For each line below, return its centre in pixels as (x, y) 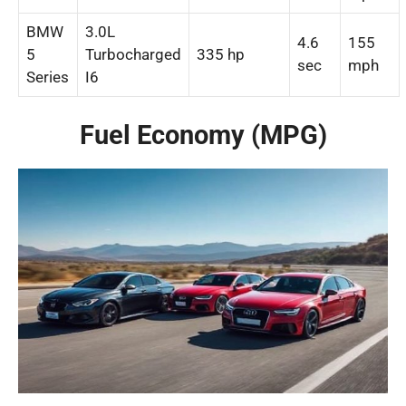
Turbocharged (133, 54)
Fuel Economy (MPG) (203, 135)
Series (48, 77)
